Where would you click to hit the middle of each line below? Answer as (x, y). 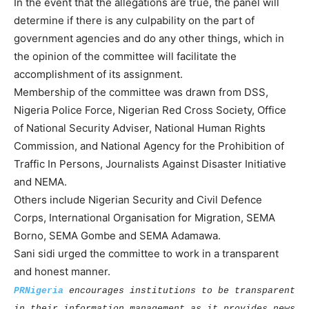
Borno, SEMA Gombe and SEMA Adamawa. (117, 236)
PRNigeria (39, 291)
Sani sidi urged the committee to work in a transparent (146, 254)
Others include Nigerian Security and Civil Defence (138, 200)
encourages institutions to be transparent (182, 291)
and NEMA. (40, 182)
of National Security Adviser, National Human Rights (140, 128)
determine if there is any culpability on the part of (134, 21)
